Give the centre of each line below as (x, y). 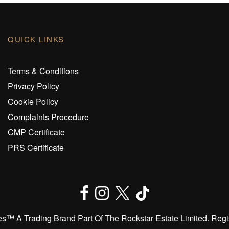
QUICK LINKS (36, 39)
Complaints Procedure (48, 117)
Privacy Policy (33, 86)
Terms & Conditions (43, 71)
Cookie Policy (33, 101)
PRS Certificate (36, 147)
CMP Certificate (36, 132)
